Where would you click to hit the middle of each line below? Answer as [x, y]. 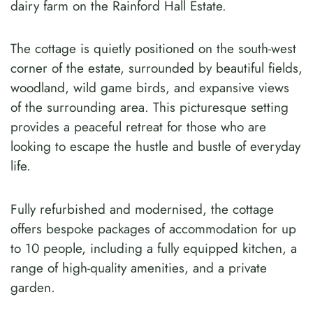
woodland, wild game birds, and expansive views [150, 88]
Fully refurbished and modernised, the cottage [142, 209]
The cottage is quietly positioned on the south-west [153, 49]
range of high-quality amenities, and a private [139, 268]
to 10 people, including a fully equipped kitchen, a [154, 248]
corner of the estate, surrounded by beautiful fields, [156, 68]
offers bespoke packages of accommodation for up [153, 228]
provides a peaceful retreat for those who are [138, 127]
